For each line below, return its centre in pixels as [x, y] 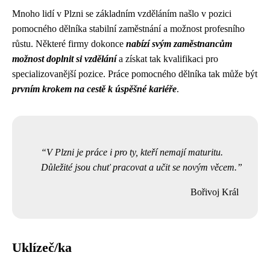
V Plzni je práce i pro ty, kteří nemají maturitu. [135, 152]
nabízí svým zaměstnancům [179, 44]
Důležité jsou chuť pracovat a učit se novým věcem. [139, 167]
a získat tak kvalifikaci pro [167, 59]
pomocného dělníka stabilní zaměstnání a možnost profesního [128, 29]
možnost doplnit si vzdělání [64, 59]
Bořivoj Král [215, 192]
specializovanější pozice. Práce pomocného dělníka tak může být [135, 74]
